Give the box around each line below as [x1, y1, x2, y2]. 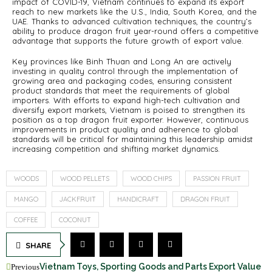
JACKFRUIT [59, 195, 96, 203]
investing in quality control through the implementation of [12, 66, 238, 76]
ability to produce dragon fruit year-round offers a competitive [12, 26, 259, 36]
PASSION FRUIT [193, 174, 241, 183]
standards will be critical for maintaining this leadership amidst [12, 134, 253, 144]
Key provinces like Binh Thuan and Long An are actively [12, 56, 231, 66]
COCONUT [59, 216, 91, 224]
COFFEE [14, 216, 38, 224]
